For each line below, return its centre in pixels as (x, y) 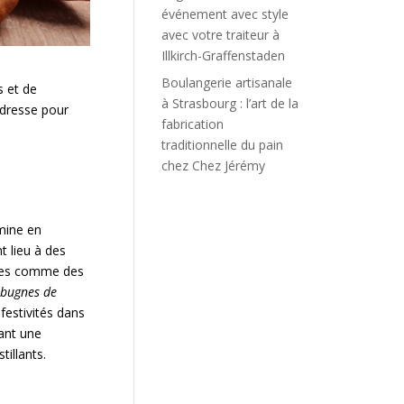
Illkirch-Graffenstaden (224, 55)
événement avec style (225, 14)
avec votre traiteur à (221, 35)
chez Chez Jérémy (214, 165)
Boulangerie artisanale (227, 83)
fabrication (193, 124)
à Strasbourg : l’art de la (230, 103)
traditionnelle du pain (223, 145)
